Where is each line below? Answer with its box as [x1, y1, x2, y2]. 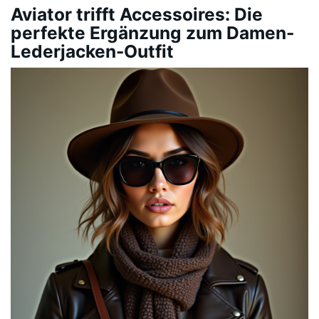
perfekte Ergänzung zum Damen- [11, 22, 294, 44]
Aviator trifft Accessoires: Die [11, 4, 263, 26]
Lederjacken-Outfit [11, 41, 174, 63]
